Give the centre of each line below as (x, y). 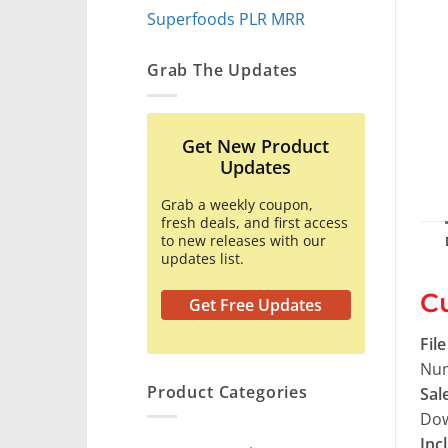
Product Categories (227, 391)
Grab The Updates (223, 70)
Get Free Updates (256, 305)
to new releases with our (243, 241)
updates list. (202, 259)
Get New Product (256, 146)
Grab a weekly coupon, (237, 205)
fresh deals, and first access (254, 223)
